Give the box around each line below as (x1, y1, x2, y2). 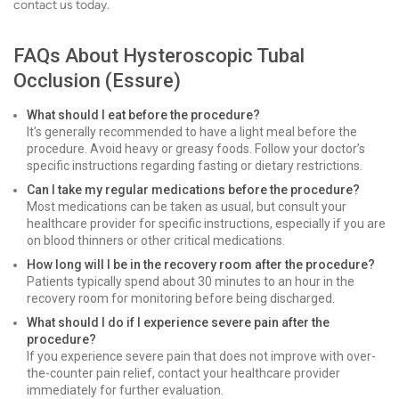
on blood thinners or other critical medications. (27, 233, 285, 248)
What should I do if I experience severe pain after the (27, 315, 330, 330)
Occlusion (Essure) (13, 69, 181, 92)
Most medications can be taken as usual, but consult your (27, 199, 346, 214)
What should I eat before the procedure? (27, 108, 260, 122)
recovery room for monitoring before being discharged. (27, 291, 335, 305)
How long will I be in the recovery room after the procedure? (27, 257, 375, 272)
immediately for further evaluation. (27, 383, 224, 397)
